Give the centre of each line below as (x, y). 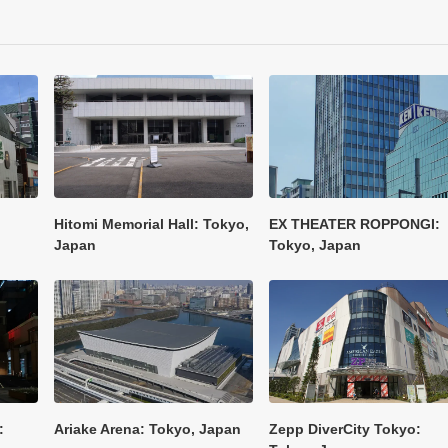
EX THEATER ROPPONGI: (354, 223)
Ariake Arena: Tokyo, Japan (147, 428)
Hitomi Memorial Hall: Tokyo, (151, 223)
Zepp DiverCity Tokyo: (345, 428)
